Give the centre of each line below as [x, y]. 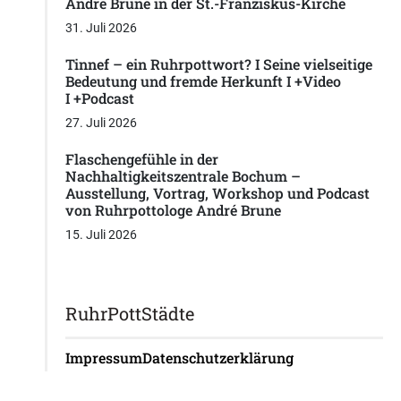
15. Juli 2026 [101, 235]
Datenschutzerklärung [218, 358]
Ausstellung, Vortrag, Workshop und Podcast [218, 193]
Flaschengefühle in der [142, 159]
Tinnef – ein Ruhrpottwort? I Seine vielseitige [219, 64]
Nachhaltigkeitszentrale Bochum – [183, 176]
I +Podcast [100, 98]
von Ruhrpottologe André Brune [173, 210]
